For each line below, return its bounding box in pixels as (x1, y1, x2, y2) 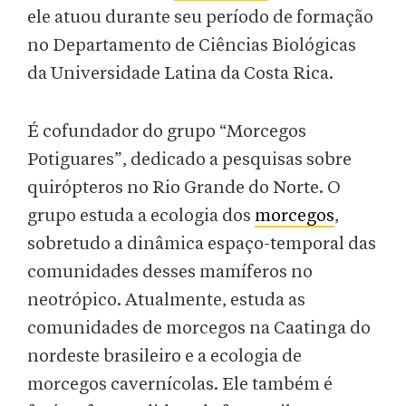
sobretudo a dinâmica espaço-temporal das (27, 235, 376, 254)
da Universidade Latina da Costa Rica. (27, 64, 337, 83)
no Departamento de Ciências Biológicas (27, 36, 356, 55)
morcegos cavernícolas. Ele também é (27, 375, 333, 394)
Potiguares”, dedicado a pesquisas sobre (27, 150, 352, 169)
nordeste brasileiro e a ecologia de (27, 347, 302, 366)
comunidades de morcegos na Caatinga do (27, 319, 371, 338)
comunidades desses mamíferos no (27, 263, 313, 282)
